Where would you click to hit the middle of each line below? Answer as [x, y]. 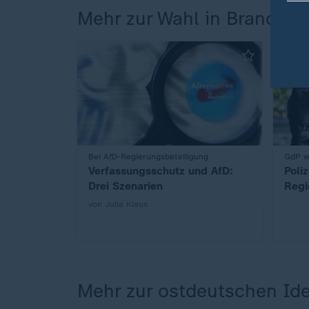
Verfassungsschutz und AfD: [161, 170]
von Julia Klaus [118, 204]
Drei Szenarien [126, 186]
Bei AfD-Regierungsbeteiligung [148, 156]
